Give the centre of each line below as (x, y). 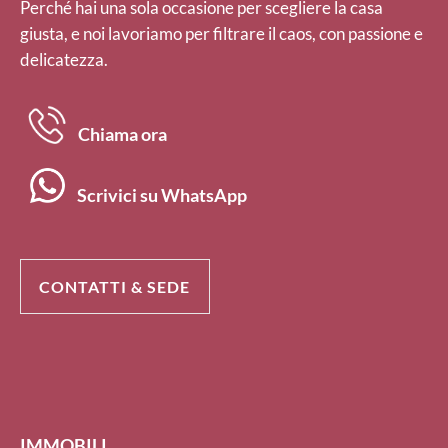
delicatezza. (64, 60)
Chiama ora (122, 134)
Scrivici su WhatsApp (162, 194)
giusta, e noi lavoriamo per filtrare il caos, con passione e (221, 34)
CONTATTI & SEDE (115, 286)
